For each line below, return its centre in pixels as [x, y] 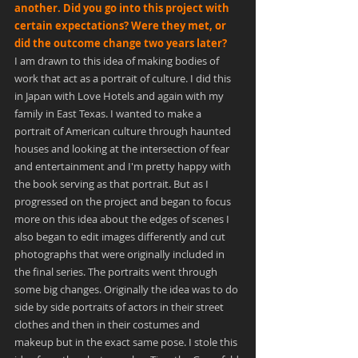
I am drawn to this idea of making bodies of [118, 61]
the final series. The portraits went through [117, 272]
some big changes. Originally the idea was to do [127, 289]
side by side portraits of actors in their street [120, 307]
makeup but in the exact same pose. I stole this [127, 342]
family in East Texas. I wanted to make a [109, 113]
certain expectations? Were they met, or [121, 26]
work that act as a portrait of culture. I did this [124, 78]
